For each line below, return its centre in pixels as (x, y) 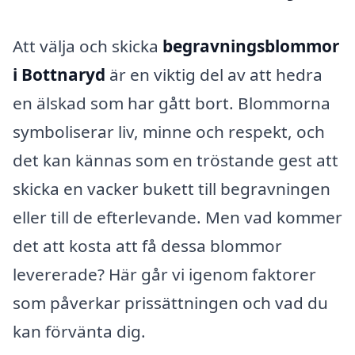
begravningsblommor (251, 46)
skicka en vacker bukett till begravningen (172, 189)
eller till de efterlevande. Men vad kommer (177, 218)
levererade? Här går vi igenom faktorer (164, 275)
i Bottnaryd (59, 75)
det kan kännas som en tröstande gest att (176, 160)
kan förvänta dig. (79, 332)
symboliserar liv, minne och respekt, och (169, 132)
